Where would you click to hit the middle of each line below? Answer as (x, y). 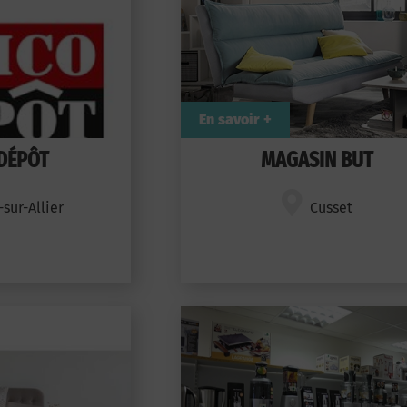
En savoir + (235, 119)
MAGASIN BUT (317, 160)
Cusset (331, 208)
